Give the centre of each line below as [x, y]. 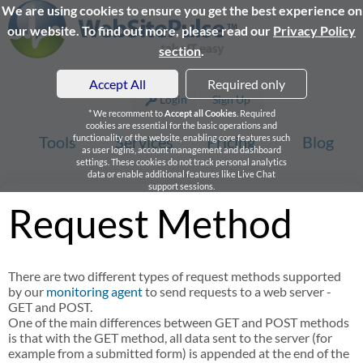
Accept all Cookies [200, 113]
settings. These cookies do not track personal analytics [181, 162]
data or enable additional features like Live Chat [181, 174]
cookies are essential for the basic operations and [181, 125]
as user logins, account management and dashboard [181, 149]
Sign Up [231, 99]
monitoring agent [94, 291]
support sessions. [181, 186]
